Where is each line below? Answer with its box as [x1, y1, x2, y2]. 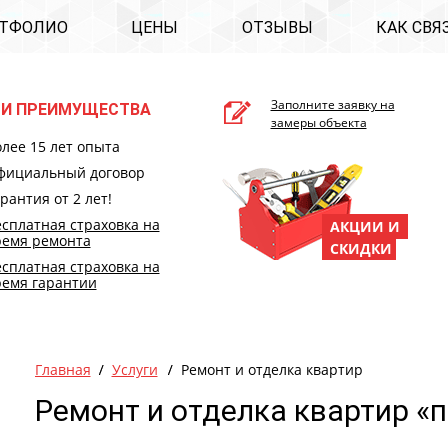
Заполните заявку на [270, 96, 395, 113]
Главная [34, 360, 91, 379]
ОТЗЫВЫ [241, 18, 313, 37]
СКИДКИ [321, 239, 392, 258]
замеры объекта [270, 114, 367, 131]
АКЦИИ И [325, 217, 408, 236]
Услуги [111, 360, 158, 379]
